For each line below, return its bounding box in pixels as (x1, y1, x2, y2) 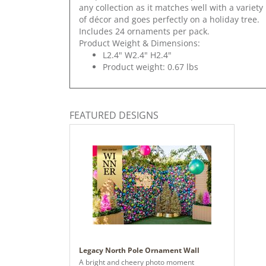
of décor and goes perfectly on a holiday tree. (79, 13, 259, 25)
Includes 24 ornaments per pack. (79, 25, 210, 37)
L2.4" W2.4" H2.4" (103, 49, 172, 61)
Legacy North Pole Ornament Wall (79, 245, 199, 255)
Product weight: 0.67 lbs (103, 61, 198, 72)
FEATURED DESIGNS (69, 108, 159, 122)
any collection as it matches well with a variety (79, 1, 263, 13)
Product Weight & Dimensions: (79, 37, 200, 49)
